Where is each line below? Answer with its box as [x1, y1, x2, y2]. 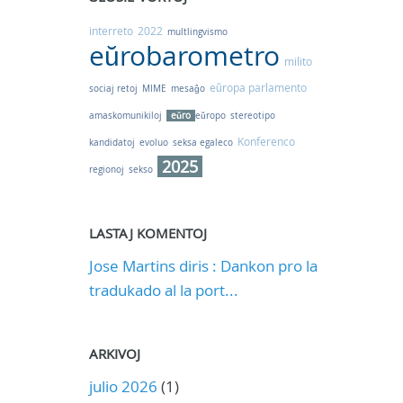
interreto [88, 23, 133, 38]
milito [283, 54, 312, 68]
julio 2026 [88, 376, 157, 397]
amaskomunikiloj [88, 110, 162, 121]
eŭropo [194, 110, 226, 121]
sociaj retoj [88, 83, 138, 94]
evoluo [139, 137, 168, 148]
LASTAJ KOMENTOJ [88, 224, 207, 242]
